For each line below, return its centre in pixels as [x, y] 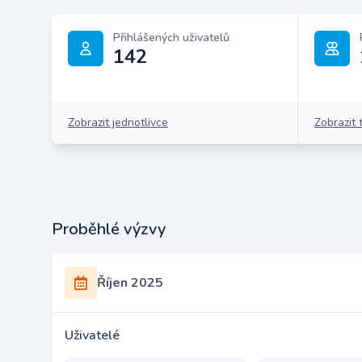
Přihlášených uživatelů [171, 38]
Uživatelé [92, 335]
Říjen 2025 [130, 283]
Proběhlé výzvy [109, 229]
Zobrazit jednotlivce [118, 122]
